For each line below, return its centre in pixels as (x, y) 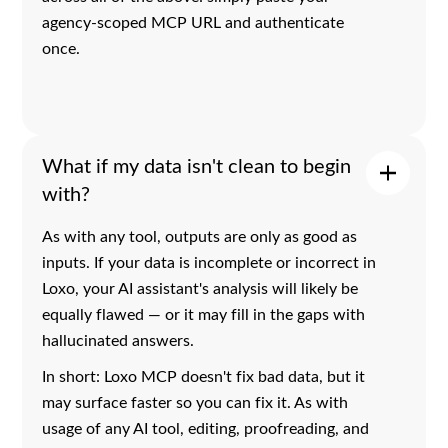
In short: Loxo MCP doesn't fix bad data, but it (204, 375)
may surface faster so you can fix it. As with (195, 401)
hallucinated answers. (118, 339)
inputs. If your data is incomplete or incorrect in (209, 261)
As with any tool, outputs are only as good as (200, 235)
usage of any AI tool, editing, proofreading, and (206, 427)
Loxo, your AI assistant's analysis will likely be (200, 287)
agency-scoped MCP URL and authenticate (193, 21)
